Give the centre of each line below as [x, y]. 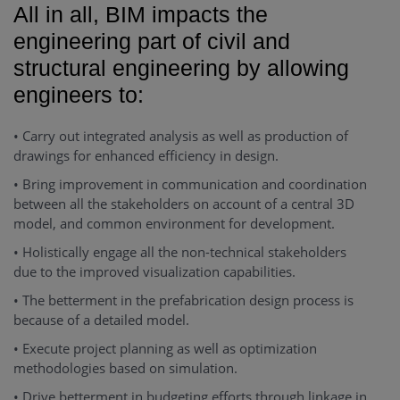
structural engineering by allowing [181, 68]
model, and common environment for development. [174, 224]
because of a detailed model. [101, 320]
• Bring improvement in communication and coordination [190, 184]
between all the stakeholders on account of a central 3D [184, 204]
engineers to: [79, 95]
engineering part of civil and [152, 42]
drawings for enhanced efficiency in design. [146, 156]
